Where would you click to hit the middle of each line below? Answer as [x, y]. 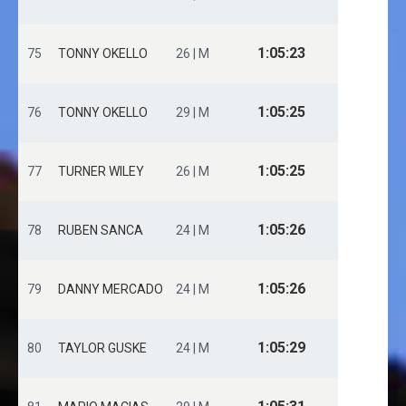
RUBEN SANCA [101, 230]
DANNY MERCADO [111, 289]
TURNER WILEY [101, 171]
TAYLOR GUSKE [102, 348]
